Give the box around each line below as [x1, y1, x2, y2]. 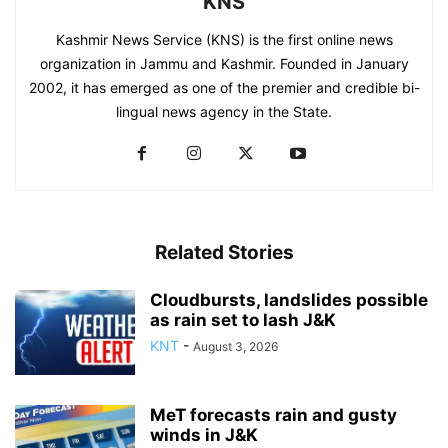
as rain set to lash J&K [150, 310, 336, 331]
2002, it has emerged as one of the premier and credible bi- [28, 79, 420, 97]
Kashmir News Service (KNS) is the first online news [55, 31, 393, 49]
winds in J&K [150, 425, 258, 446]
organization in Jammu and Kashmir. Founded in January [39, 55, 409, 73]
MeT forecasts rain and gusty [150, 405, 397, 426]
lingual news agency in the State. [116, 103, 332, 121]
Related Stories [154, 241, 294, 265]
